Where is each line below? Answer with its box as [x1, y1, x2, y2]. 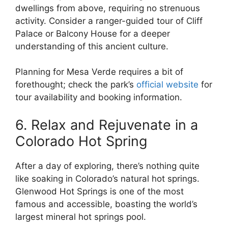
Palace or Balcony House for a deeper [15, 28, 170, 39]
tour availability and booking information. [15, 92, 182, 103]
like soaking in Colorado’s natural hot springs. [15, 173, 199, 184]
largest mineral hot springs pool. [15, 211, 146, 222]
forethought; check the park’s [15, 79, 136, 90]
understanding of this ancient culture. [15, 41, 168, 51]
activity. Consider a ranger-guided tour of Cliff [15, 15, 203, 26]
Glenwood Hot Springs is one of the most [15, 186, 184, 196]
